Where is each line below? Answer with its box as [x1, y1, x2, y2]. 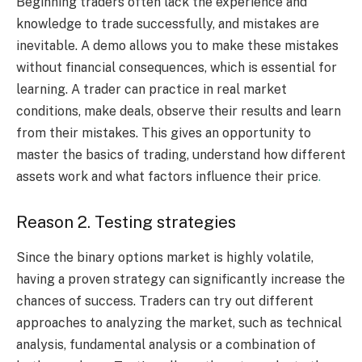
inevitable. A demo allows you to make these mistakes [16, 38, 339, 54]
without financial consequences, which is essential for [16, 60, 337, 76]
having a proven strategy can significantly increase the [16, 271, 345, 288]
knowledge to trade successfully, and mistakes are [16, 16, 319, 32]
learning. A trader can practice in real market [16, 82, 287, 98]
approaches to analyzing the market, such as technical [16, 315, 342, 331]
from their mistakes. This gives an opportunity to [16, 125, 311, 141]
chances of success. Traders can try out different [16, 293, 314, 309]
